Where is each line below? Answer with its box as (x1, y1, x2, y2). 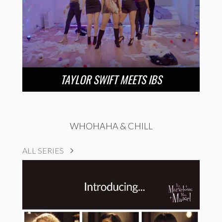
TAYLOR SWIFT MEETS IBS (60, 71, 162, 88)
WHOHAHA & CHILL (69, 120, 153, 132)
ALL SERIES (22, 146, 65, 156)
